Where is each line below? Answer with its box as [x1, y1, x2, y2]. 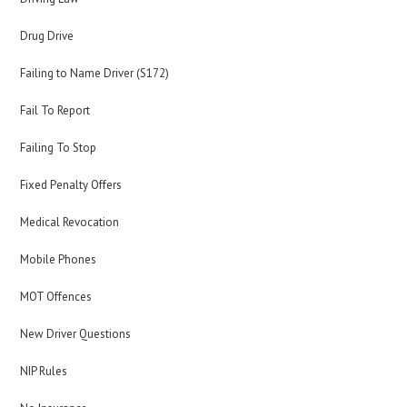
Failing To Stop [20, 140, 97, 155]
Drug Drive [20, 28, 74, 44]
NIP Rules [20, 363, 68, 379]
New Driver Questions [20, 326, 132, 342]
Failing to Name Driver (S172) [20, 65, 170, 81]
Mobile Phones [20, 252, 97, 267]
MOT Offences [20, 289, 93, 304]
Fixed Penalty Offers [20, 177, 123, 193]
